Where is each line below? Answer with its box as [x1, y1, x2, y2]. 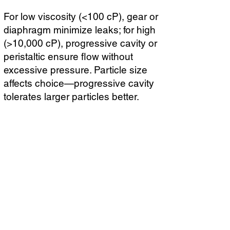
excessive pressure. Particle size [4, 64, 147, 75]
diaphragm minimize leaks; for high [4, 24, 156, 35]
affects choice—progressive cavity [4, 78, 154, 89]
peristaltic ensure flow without [4, 51, 133, 62]
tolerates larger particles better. [4, 91, 139, 102]
